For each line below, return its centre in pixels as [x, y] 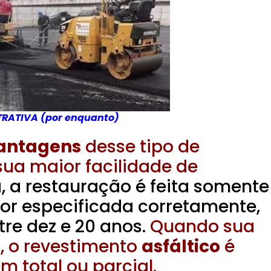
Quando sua [202, 227]
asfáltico [181, 247]
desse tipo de [140, 147]
